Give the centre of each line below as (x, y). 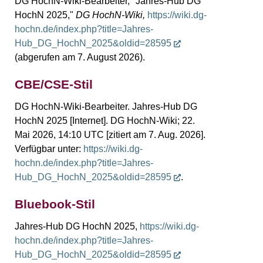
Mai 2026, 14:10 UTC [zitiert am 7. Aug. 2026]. (110, 135)
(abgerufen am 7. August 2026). (80, 57)
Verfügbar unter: (49, 149)
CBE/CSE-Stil (54, 84)
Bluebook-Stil (55, 204)
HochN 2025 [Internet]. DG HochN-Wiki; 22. (105, 121)
